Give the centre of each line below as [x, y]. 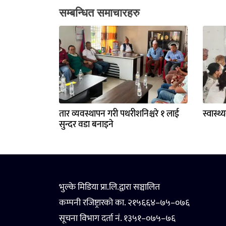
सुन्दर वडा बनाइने [86, 125]
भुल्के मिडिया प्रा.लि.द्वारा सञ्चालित [109, 187]
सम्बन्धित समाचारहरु [99, 13]
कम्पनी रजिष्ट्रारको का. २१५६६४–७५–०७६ [124, 203]
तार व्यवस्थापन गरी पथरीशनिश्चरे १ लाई [119, 114]
